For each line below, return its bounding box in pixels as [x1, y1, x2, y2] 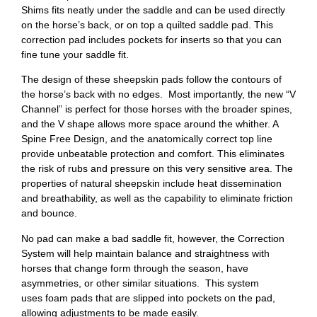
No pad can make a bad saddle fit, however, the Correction [21, 232, 284, 244]
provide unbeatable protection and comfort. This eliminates [21, 148, 284, 160]
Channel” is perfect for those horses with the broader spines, [21, 103, 292, 115]
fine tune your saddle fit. [21, 48, 129, 60]
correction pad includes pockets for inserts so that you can [21, 33, 282, 45]
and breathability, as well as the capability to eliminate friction [21, 192, 293, 204]
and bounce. [21, 207, 77, 219]
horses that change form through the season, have [21, 262, 248, 274]
